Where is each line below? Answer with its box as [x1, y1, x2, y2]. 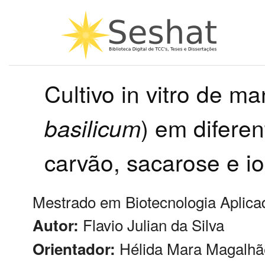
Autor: [33, 214, 79, 236]
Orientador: [33, 237, 115, 260]
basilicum [44, 111, 141, 144]
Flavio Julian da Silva [83, 213, 224, 235]
